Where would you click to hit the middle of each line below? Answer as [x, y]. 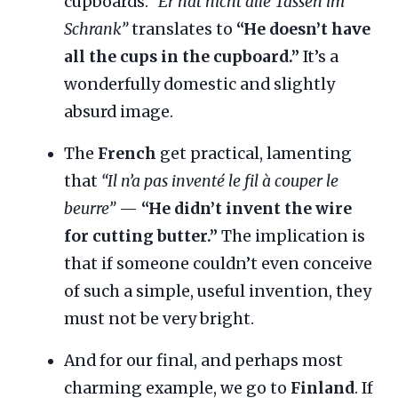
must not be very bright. [159, 319]
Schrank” [96, 30]
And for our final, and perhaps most [203, 361]
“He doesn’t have [303, 30]
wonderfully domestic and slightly [199, 85]
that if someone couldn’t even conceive [218, 264]
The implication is [291, 237]
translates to [182, 30]
